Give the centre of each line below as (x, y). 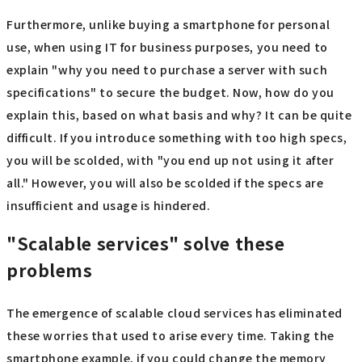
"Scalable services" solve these (146, 243)
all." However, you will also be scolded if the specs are (165, 182)
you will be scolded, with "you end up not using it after (170, 160)
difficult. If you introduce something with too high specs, (177, 137)
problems (50, 269)
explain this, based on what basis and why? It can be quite (179, 114)
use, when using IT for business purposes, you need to (167, 46)
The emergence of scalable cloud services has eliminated (175, 313)
